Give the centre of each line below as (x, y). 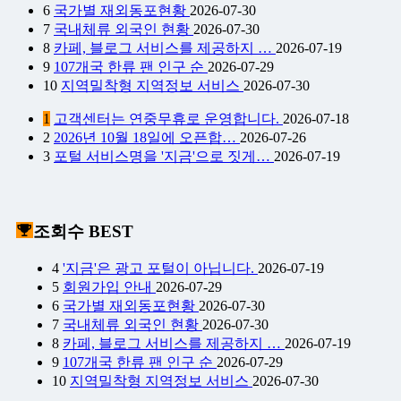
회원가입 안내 (109, 287)
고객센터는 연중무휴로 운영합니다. (168, 118)
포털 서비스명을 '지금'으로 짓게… (164, 156)
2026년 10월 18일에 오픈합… (147, 137)
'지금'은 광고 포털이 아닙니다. (160, 269)
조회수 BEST (83, 231)
